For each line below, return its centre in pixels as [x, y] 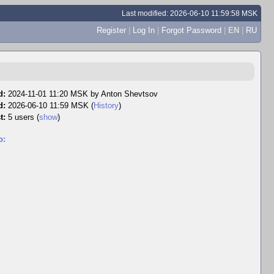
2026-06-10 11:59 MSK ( [51, 106]
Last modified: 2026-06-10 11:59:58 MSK [190, 13]
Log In [143, 30]
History [106, 106]
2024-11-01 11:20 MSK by [54, 94]
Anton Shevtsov [129, 94]
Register [111, 30]
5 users [22, 117]
